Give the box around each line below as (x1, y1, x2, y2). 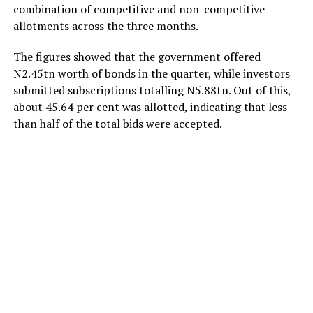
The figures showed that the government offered (13, 49, 261, 65)
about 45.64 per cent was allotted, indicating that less (13, 99, 287, 115)
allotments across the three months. (13, 18, 198, 34)
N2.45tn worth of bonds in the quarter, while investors (13, 66, 290, 82)
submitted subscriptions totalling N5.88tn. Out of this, (13, 82, 291, 99)
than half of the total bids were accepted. (13, 116, 222, 132)
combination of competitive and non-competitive (13, 1, 265, 17)
